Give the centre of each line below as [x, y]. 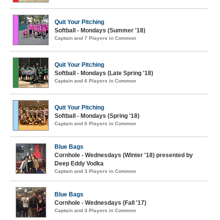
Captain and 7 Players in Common [95, 38]
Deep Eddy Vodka [79, 164]
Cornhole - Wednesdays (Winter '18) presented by [124, 155]
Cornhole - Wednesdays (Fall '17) [100, 203]
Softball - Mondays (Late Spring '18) [104, 73]
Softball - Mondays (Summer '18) [100, 30]
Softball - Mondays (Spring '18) [97, 116]
